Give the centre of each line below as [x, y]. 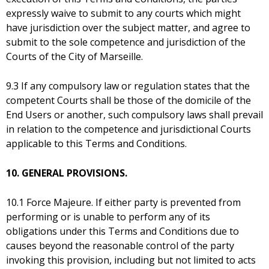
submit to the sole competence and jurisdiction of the [126, 42]
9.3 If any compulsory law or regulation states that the [128, 86]
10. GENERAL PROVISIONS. [67, 173]
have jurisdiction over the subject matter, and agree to [128, 28]
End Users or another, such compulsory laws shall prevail [134, 115]
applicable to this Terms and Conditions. [96, 144]
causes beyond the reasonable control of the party [120, 246]
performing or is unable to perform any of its [108, 217]
